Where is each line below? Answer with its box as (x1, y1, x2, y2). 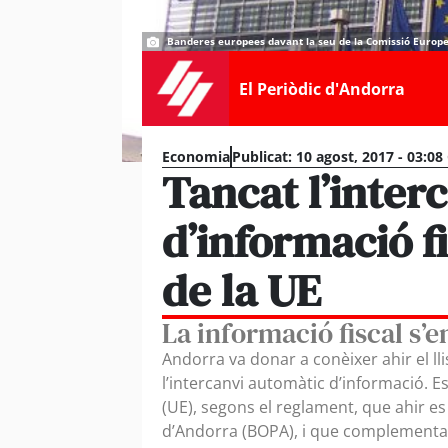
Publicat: (232, 147, 292, 166)
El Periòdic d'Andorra (238, 77, 405, 100)
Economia (162, 147, 230, 166)
